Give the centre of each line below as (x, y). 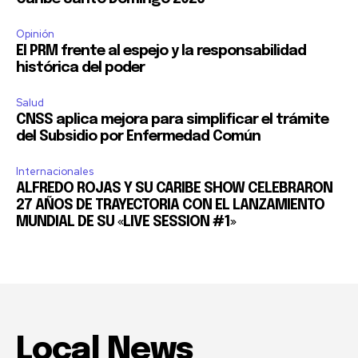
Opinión (35, 34)
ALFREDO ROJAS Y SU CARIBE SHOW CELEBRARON (174, 189)
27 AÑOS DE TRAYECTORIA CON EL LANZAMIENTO (170, 206)
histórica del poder (80, 68)
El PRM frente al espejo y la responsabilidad (161, 52)
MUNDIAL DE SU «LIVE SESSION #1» (126, 223)
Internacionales (55, 172)
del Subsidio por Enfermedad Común (138, 137)
